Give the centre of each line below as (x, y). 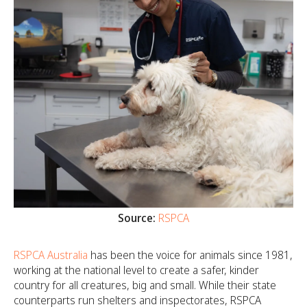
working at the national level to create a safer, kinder (136, 270)
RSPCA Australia (51, 255)
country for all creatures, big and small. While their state (145, 285)
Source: (137, 218)
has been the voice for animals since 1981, (190, 255)
